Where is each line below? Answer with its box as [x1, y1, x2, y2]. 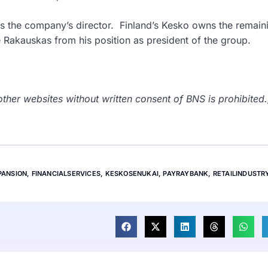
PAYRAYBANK [163, 169, 209, 178]
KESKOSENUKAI [105, 169, 159, 178]
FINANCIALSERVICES [31, 169, 101, 178]
